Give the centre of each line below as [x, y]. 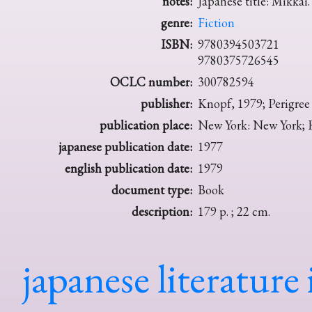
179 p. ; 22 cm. [234, 212]
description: [162, 212]
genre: [177, 23]
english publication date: [128, 169]
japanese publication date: [125, 147]
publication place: [146, 125]
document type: [152, 190]
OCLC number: [151, 82]
